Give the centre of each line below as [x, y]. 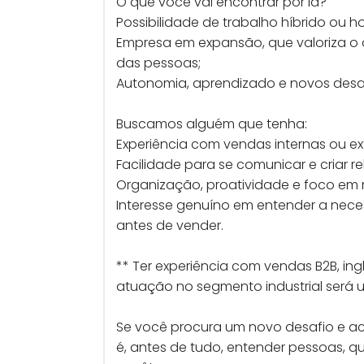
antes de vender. [170, 225]
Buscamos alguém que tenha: [212, 124]
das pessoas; [158, 63]
